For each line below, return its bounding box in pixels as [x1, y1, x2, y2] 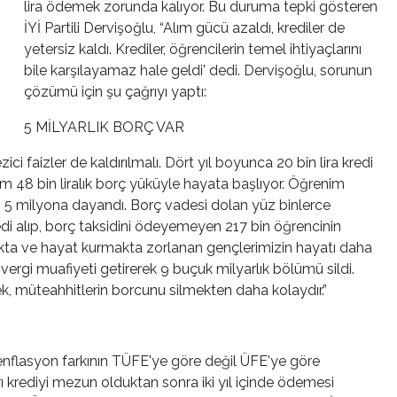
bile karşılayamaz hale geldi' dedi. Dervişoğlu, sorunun [24, 62, 372, 80]
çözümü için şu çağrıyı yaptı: [24, 83, 206, 101]
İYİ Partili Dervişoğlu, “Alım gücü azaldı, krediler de [24, 19, 345, 37]
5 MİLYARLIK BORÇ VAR [24, 119, 184, 136]
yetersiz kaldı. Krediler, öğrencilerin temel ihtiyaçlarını [24, 41, 362, 58]
